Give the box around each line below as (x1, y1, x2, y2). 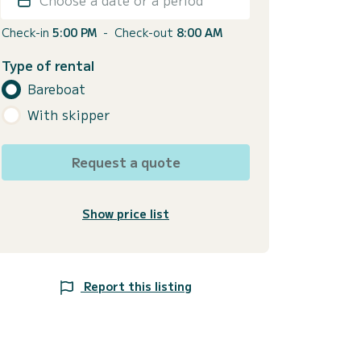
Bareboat (27, 79, 85, 99)
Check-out (114, 23, 176, 40)
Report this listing (84, 277, 192, 294)
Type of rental (2, 55, 94, 75)
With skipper (27, 105, 110, 125)
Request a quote (71, 151, 180, 172)
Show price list (82, 205, 169, 222)
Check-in (2, 23, 52, 40)
